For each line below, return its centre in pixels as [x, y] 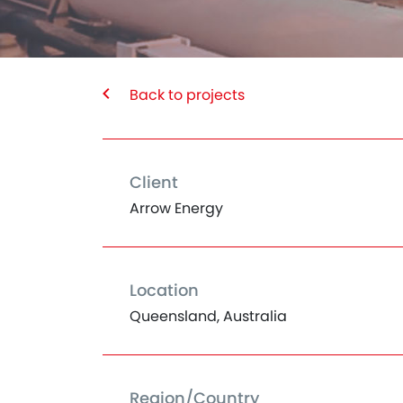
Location [164, 290]
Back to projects [187, 95]
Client [154, 182]
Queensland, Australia [208, 316]
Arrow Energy [176, 208]
